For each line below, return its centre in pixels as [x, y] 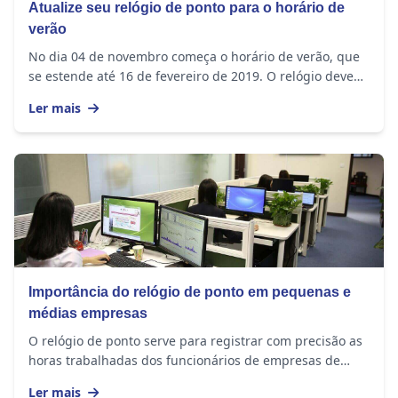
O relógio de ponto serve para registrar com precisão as [195, 340]
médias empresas [88, 313]
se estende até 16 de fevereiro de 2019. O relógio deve [191, 76]
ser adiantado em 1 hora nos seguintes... [151, 95]
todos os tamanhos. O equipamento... [140, 379]
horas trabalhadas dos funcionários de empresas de [184, 360]
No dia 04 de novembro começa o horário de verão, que [194, 56]
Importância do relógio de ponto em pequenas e [190, 291]
